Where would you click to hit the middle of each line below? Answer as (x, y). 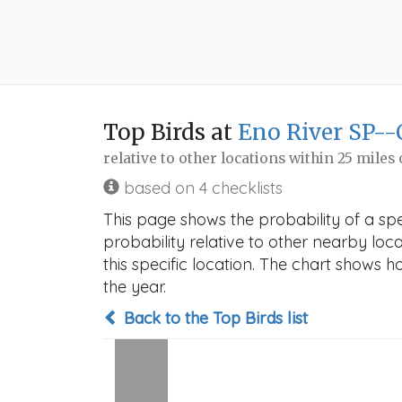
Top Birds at (170, 132)
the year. (135, 287)
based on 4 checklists (201, 188)
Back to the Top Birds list (214, 318)
